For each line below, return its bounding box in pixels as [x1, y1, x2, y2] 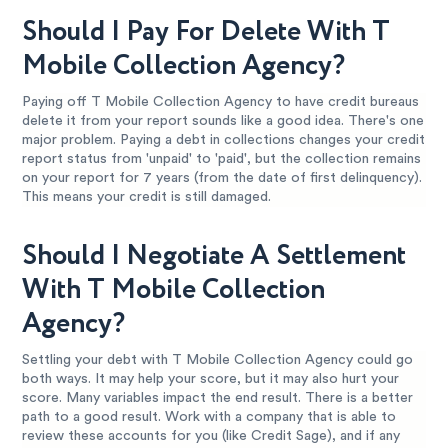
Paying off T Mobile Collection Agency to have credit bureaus [22, 94, 420, 109]
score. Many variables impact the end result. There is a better [22, 390, 414, 405]
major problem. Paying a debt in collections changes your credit [22, 132, 426, 147]
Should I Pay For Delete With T [22, 11, 391, 52]
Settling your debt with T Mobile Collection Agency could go [22, 352, 414, 367]
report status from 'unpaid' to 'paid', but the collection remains [22, 151, 422, 166]
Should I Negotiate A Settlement [22, 235, 407, 276]
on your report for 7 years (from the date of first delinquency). [22, 170, 423, 185]
